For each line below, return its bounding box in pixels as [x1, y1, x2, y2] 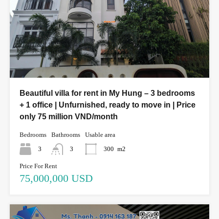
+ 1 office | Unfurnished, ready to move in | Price [20, 101, 196, 109]
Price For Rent [20, 162, 57, 170]
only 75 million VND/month [20, 112, 118, 121]
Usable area [85, 131, 115, 139]
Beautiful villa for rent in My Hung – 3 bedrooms [20, 89, 195, 98]
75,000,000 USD [20, 172, 93, 185]
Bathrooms [51, 131, 80, 139]
